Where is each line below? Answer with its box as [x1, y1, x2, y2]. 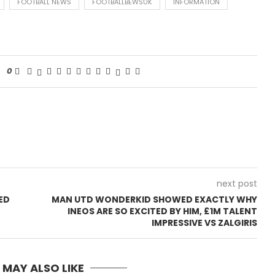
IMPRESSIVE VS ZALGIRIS [151, 217, 257, 230]
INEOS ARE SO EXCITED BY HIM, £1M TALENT [67, 205, 257, 218]
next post [216, 177, 257, 190]
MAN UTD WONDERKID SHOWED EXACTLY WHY [51, 193, 257, 206]
